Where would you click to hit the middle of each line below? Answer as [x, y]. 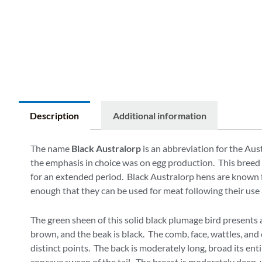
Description [55, 115]
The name [51, 149]
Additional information [159, 115]
